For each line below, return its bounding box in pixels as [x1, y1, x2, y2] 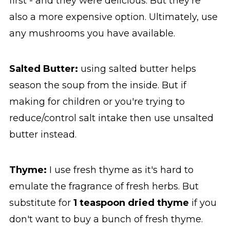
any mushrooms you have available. [9, 28, 175, 40]
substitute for [9, 197, 73, 209]
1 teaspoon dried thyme [73, 197, 191, 209]
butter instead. [9, 129, 76, 141]
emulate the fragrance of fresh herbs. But [9, 181, 199, 193]
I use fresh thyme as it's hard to [46, 164, 194, 176]
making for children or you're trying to [9, 96, 185, 108]
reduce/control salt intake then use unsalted [9, 112, 214, 124]
